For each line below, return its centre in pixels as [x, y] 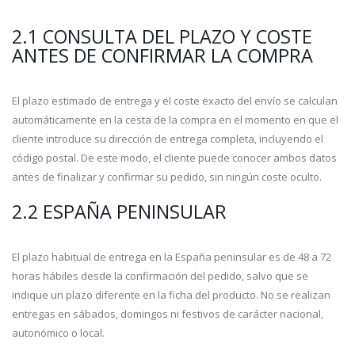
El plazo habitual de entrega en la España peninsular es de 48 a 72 [172, 257]
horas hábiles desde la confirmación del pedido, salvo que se [160, 276]
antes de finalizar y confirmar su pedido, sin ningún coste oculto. [167, 177]
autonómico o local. [58, 333]
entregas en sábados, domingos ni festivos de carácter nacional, [168, 314]
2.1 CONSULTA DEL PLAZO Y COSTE [162, 36]
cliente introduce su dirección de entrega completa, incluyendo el [168, 139]
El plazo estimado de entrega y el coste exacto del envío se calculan [175, 101]
